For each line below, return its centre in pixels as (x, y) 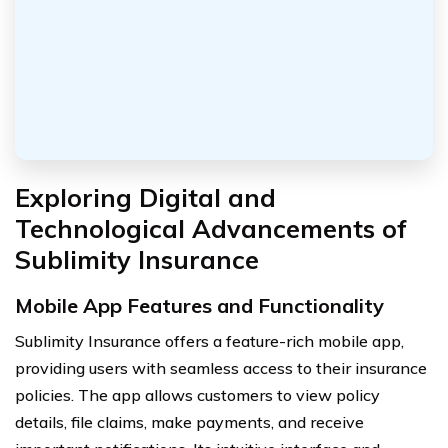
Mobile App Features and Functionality (199, 306)
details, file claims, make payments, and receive (189, 422)
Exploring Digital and (145, 198)
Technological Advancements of (211, 229)
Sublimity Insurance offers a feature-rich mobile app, (209, 341)
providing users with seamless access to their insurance (221, 368)
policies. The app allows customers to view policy (197, 395)
